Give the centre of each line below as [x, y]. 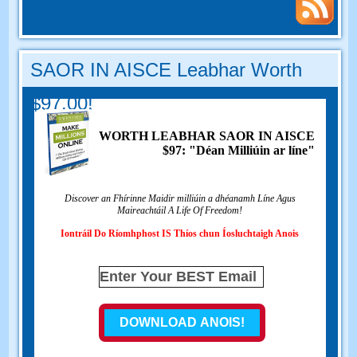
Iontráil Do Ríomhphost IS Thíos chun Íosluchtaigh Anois [180, 234]
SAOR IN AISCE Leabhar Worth [167, 70]
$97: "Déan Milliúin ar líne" [239, 151]
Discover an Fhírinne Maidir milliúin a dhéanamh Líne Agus [180, 199]
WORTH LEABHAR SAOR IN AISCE [207, 136]
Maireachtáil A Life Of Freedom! [180, 211]
